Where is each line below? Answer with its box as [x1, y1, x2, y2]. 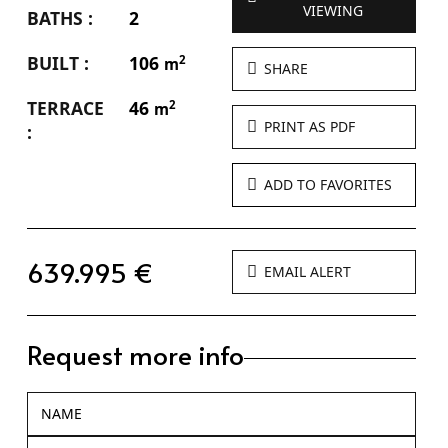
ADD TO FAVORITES [264, 174, 393, 194]
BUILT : [26, 50, 89, 75]
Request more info [26, 335, 244, 372]
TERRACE [26, 95, 104, 120]
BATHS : [26, 5, 93, 30]
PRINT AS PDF [264, 116, 356, 136]
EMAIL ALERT [264, 261, 352, 281]
